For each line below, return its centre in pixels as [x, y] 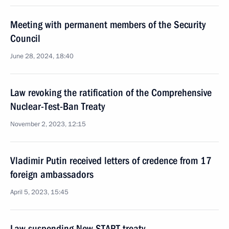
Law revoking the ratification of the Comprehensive [111, 93]
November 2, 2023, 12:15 [48, 124]
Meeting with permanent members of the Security [108, 25]
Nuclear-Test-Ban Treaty [58, 106]
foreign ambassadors [52, 174]
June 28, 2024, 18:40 [42, 56]
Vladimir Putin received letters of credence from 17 [111, 161]
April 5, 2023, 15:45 [39, 192]
